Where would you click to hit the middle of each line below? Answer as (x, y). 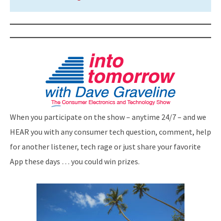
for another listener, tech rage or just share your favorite (105, 147)
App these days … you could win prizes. (75, 162)
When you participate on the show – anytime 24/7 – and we (108, 117)
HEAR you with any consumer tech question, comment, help (110, 132)
